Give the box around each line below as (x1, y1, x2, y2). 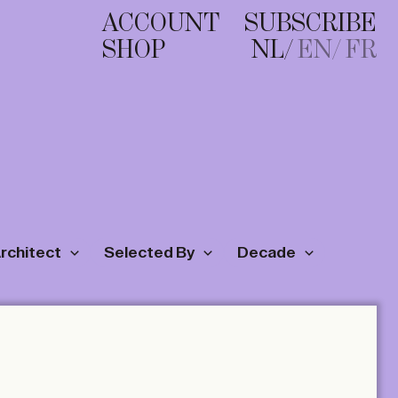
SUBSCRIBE (244, 11, 377, 37)
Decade (236, 244, 296, 260)
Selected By (103, 244, 195, 260)
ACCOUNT (102, 11, 219, 37)
